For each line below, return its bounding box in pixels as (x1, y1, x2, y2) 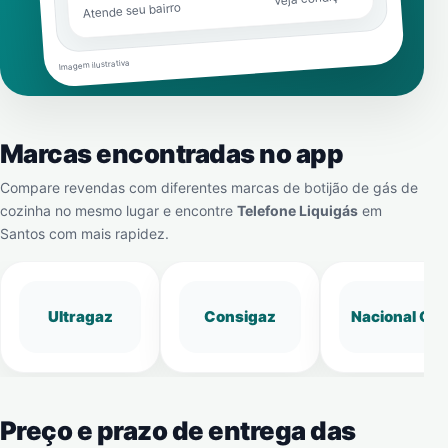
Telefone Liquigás (237, 202, 358, 219)
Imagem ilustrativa (58, 57, 130, 73)
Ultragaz (47, 307, 113, 326)
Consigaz (204, 307, 276, 326)
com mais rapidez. (45, 225, 169, 242)
